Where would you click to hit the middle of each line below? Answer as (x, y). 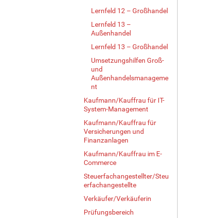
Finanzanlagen (106, 140)
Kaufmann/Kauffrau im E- (123, 154)
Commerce (100, 162)
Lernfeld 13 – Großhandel (129, 46)
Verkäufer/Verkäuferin (118, 198)
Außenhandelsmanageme (130, 78)
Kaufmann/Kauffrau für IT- (124, 100)
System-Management (116, 109)
